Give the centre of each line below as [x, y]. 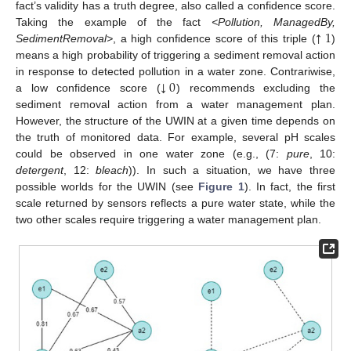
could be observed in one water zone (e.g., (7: [151, 153]
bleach [112, 170]
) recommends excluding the [256, 87]
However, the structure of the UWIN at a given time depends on [175, 120]
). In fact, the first [290, 186]
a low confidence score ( [88, 87]
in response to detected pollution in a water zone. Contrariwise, [175, 71]
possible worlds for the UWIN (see [107, 186]
